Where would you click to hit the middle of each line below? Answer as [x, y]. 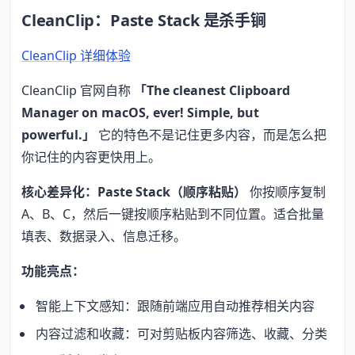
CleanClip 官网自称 [78, 90]
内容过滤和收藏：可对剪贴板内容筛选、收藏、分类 [182, 333]
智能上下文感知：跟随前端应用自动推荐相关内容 [176, 305]
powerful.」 [58, 134]
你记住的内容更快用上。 [91, 157]
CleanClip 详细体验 [76, 55]
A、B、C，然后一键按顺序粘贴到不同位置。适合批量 [173, 214]
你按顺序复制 [286, 191]
